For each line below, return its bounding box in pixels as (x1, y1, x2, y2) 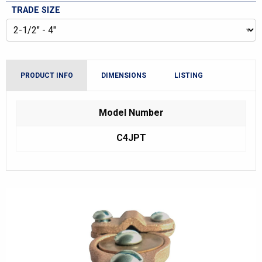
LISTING (174, 71, 203, 80)
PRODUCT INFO (20, 71, 73, 80)
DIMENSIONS (101, 71, 146, 80)
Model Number (98, 107, 164, 118)
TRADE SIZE (11, 5, 60, 15)
